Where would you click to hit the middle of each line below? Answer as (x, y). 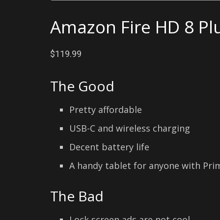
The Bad (77, 196)
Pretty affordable (105, 109)
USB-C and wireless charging (129, 128)
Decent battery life (109, 147)
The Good (82, 86)
